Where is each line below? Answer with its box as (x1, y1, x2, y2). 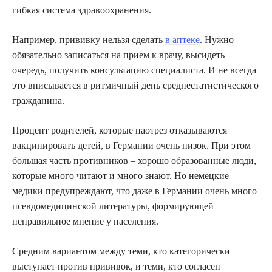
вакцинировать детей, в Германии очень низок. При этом (12, 140, 251, 151)
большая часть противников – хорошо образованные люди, (12, 155, 256, 166)
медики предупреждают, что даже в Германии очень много (12, 186, 257, 197)
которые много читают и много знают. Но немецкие (12, 171, 229, 182)
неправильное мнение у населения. (12, 216, 158, 227)
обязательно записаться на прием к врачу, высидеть (12, 50, 225, 61)
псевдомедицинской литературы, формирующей (12, 201, 214, 212)
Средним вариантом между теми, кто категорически (12, 246, 230, 257)
